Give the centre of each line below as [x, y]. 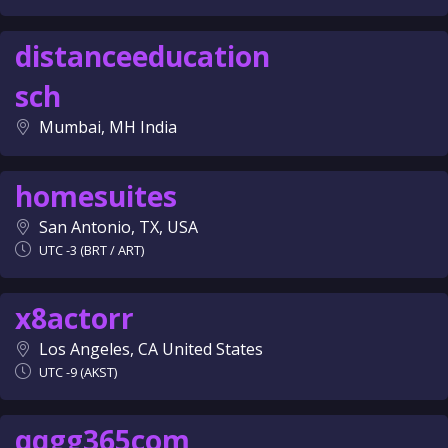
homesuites [96, 196]
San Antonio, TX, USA [118, 227]
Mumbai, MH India [108, 127]
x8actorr [74, 318]
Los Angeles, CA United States [151, 349]
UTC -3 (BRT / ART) [91, 250]
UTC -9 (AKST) [78, 372]
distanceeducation [142, 56]
